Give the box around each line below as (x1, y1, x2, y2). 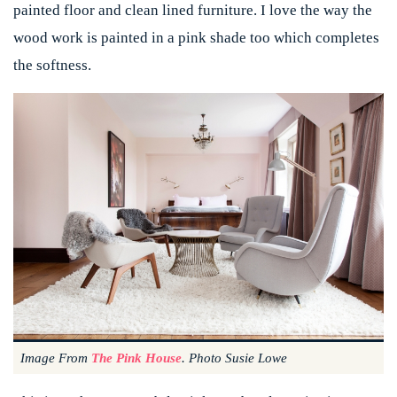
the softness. (13, 56, 91, 74)
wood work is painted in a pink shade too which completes (13, 28, 379, 46)
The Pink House (91, 351, 182, 366)
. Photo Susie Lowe (182, 351, 287, 366)
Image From (20, 351, 91, 366)
